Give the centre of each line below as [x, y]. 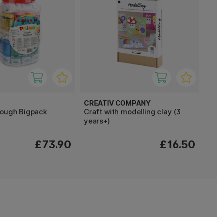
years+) [97, 121]
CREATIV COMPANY [117, 103]
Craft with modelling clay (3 [132, 111]
